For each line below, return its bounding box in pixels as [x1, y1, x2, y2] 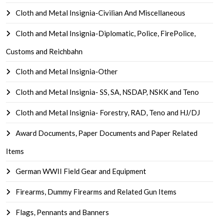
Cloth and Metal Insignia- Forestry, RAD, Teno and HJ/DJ [14, 108, 200, 117]
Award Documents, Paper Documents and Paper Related [14, 129, 197, 137]
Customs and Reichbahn [6, 47, 83, 56]
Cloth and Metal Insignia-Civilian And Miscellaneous [14, 8, 185, 17]
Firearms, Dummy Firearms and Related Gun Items [14, 187, 176, 196]
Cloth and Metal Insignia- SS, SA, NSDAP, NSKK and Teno [14, 88, 199, 96]
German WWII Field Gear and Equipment [14, 167, 146, 175]
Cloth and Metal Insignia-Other [14, 67, 118, 76]
